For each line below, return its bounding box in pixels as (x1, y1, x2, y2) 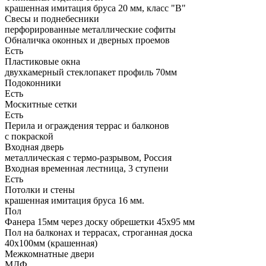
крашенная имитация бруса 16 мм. (5, 195, 144, 205)
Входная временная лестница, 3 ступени (5, 163, 169, 173)
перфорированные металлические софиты (5, 24, 176, 34)
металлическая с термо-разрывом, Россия (5, 152, 172, 163)
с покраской (5, 131, 53, 141)
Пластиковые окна (5, 56, 80, 66)
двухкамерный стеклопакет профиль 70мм (5, 66, 177, 77)
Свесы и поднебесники (5, 13, 99, 24)
